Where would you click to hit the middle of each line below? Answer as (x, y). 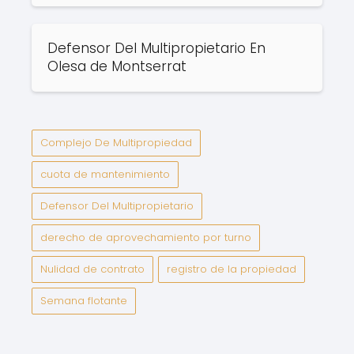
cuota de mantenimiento (105, 174)
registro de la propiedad (232, 269)
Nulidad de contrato (92, 269)
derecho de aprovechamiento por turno (146, 237)
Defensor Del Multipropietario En (156, 48)
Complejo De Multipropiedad (116, 142)
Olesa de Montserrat (117, 66)
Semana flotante (84, 300)
